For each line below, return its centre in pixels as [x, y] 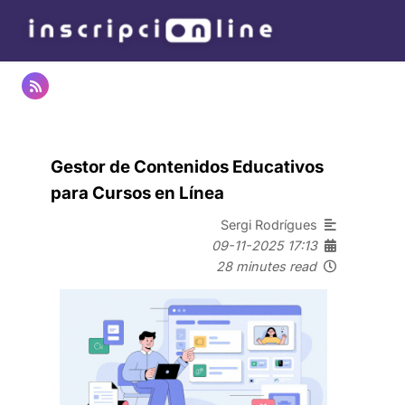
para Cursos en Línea [137, 193]
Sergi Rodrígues [273, 224]
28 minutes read [266, 266]
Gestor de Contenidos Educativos [187, 166]
